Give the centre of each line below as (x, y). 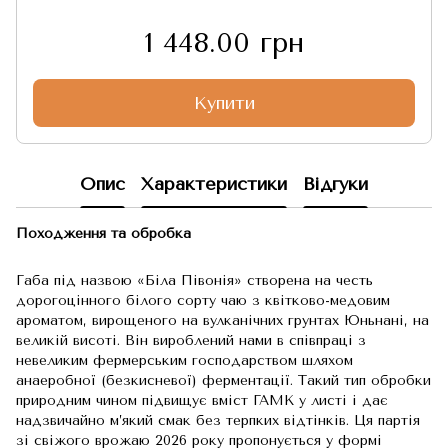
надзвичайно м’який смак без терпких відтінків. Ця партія (218, 420)
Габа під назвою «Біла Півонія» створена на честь (194, 280)
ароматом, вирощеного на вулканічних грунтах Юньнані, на (222, 320)
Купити (224, 103)
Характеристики (214, 183)
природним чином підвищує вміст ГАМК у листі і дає (202, 400)
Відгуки (335, 183)
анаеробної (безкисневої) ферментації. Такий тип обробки (223, 380)
